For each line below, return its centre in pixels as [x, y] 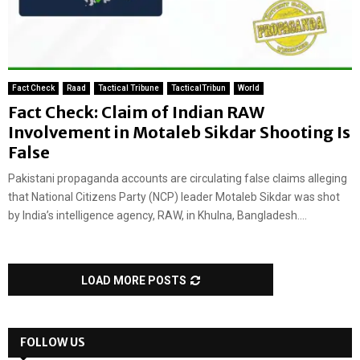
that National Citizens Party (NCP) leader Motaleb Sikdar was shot [174, 197]
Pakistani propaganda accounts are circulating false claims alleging [178, 179]
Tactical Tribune [129, 88]
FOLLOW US [53, 343]
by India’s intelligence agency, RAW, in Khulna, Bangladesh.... [157, 216]
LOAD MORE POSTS [134, 281]
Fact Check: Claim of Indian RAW [136, 112]
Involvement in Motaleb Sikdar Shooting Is [179, 133]
